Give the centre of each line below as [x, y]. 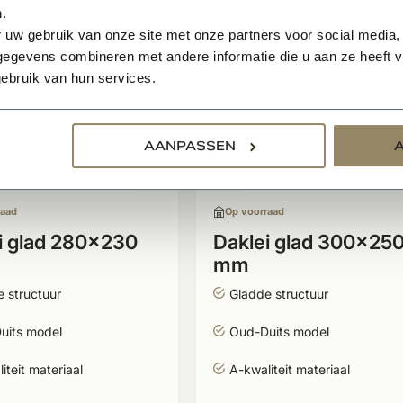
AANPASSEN [189, 146]
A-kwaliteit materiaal [289, 369]
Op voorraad [254, 211]
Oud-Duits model [279, 331]
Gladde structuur [278, 294]
